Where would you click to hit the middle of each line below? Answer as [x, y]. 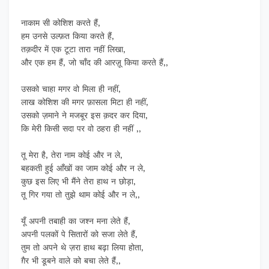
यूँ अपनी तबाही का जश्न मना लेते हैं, [76, 221]
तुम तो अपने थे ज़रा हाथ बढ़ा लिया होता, [82, 248]
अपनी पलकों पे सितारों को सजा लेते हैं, [79, 234]
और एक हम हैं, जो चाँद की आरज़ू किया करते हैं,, [95, 63]
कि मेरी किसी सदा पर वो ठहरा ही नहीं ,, [81, 129]
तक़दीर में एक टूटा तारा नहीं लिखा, [73, 50]
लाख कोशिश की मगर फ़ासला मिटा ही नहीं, [85, 102]
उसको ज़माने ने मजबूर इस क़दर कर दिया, [84, 116]
